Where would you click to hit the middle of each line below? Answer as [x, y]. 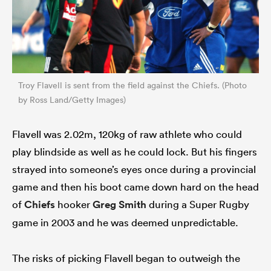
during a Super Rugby [198, 204]
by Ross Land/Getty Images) [72, 100]
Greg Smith [119, 204]
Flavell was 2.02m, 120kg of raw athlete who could [127, 134]
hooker [74, 204]
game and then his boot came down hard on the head [135, 186]
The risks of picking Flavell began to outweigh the [126, 258]
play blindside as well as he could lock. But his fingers [135, 151]
